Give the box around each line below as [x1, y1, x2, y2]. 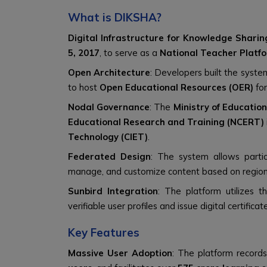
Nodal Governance [68, 101, 150, 113]
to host [68, 82, 100, 93]
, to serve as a [100, 47, 160, 58]
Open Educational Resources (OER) [100, 82, 253, 93]
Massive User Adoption [68, 247, 172, 259]
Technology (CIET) [68, 131, 148, 142]
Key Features [68, 225, 139, 240]
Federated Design [68, 151, 151, 162]
